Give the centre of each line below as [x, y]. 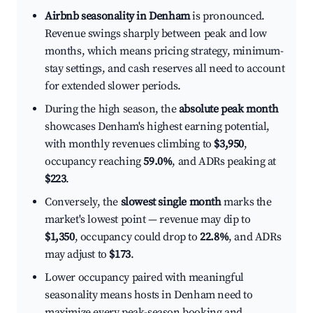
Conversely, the [83, 202]
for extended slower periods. [113, 86]
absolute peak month [228, 109]
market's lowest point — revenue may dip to [148, 220]
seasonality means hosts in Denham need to [149, 295]
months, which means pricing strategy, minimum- [164, 51]
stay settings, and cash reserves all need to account [165, 69]
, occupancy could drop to [137, 237]
